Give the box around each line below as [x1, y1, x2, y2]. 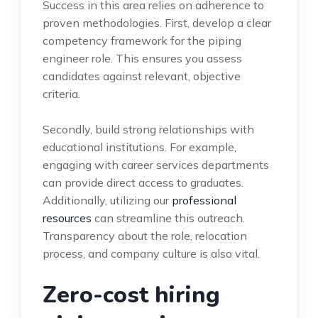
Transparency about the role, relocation [43, 229, 247, 243]
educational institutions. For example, [43, 140, 236, 155]
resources [43, 211, 92, 226]
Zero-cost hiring [43, 280, 220, 311]
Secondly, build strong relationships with [43, 122, 254, 137]
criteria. [43, 87, 80, 102]
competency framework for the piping [43, 33, 241, 48]
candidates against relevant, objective [43, 69, 241, 84]
